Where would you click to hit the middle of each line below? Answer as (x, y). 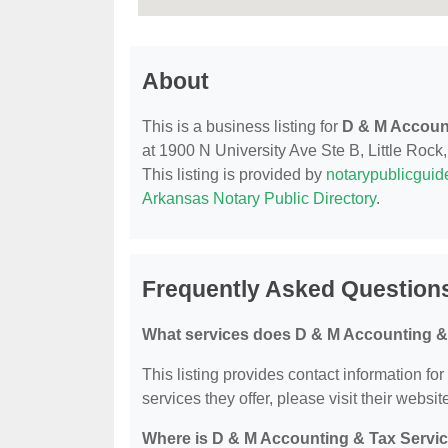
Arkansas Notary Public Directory (259, 199)
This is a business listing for (242, 127)
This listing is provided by (234, 175)
